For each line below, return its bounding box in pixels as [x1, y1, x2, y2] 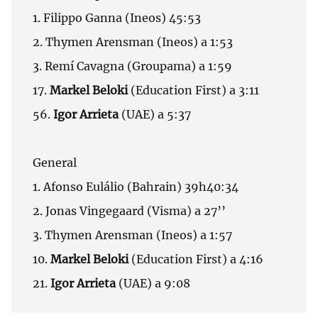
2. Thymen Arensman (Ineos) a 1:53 [33, 35, 233, 50]
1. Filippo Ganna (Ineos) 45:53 [33, 11, 201, 26]
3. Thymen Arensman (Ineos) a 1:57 [33, 228, 232, 243]
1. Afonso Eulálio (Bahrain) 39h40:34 [33, 180, 238, 194]
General [33, 155, 77, 170]
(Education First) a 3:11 [131, 83, 259, 98]
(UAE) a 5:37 [119, 107, 191, 122]
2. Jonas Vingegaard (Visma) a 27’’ [33, 204, 226, 219]
